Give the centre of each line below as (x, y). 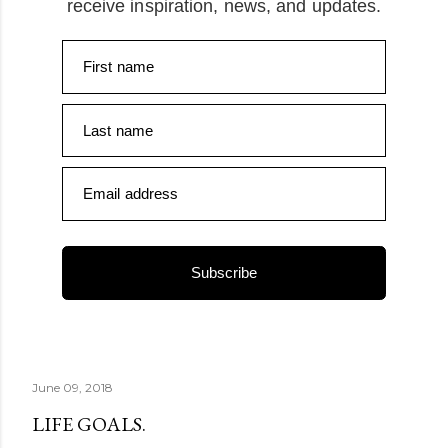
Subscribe (224, 272)
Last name (118, 130)
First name (118, 66)
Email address (131, 193)
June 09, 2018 (72, 387)
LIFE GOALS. (89, 423)
